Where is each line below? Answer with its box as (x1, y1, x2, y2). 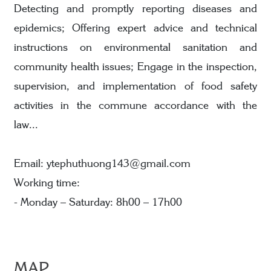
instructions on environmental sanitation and (14, 43, 257, 54)
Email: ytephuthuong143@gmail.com (14, 159, 191, 170)
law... (14, 120, 39, 131)
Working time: (14, 178, 80, 189)
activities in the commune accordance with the (14, 101, 257, 112)
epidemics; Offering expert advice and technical (14, 24, 257, 34)
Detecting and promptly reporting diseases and (14, 4, 257, 15)
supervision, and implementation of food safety (14, 82, 257, 93)
